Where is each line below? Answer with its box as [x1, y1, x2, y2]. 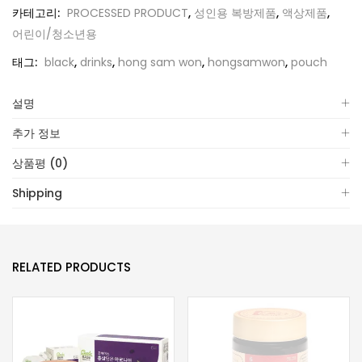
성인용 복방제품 [194, 5, 276, 21]
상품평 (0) [12, 155, 68, 171]
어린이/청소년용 [12, 26, 97, 42]
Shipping [12, 185, 62, 201]
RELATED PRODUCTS [12, 259, 131, 276]
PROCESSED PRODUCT [67, 5, 188, 21]
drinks [80, 54, 112, 70]
